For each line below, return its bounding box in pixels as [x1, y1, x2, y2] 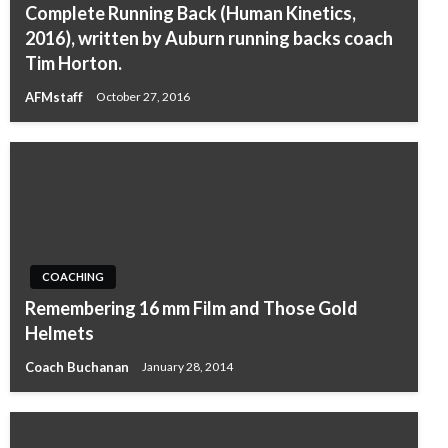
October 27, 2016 [96, 89, 190, 105]
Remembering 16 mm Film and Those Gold [25, 296, 358, 319]
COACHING [42, 269, 104, 283]
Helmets [25, 321, 94, 344]
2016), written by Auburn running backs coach [25, 26, 393, 49]
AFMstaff [25, 88, 86, 105]
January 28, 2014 [142, 359, 233, 375]
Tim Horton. [25, 51, 122, 74]
